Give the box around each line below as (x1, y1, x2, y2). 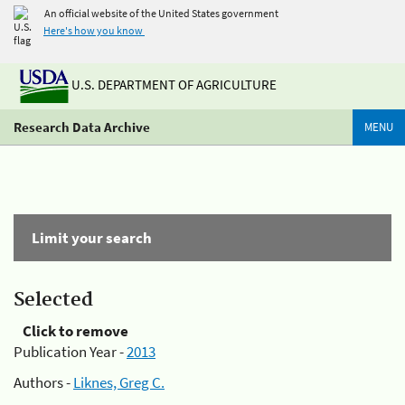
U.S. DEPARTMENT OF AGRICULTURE (69, 76, 277, 94)
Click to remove (23, 321, 128, 341)
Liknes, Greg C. (73, 372, 165, 392)
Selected (14, 288, 93, 312)
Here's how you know (43, 24, 143, 37)
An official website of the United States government (44, 5, 278, 20)
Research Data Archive (14, 118, 150, 136)
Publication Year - (14, 342, 127, 362)
